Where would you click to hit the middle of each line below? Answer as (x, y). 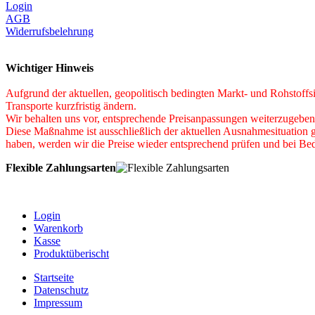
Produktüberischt (71, 253)
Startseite (54, 277)
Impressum (58, 302)
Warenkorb (58, 228)
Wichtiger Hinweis (50, 67)
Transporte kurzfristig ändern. (71, 105)
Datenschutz (61, 290)
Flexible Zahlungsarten (61, 167)
